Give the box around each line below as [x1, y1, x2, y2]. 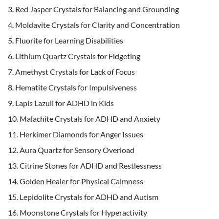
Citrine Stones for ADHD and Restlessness [20, 161, 163, 170]
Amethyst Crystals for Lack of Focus [15, 67, 136, 76]
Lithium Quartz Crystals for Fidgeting [15, 51, 140, 61]
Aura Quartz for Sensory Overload [20, 145, 136, 154]
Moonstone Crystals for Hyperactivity [20, 208, 149, 217]
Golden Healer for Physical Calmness [20, 176, 145, 186]
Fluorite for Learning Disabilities [15, 36, 125, 45]
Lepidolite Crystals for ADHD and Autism [20, 192, 158, 201]
